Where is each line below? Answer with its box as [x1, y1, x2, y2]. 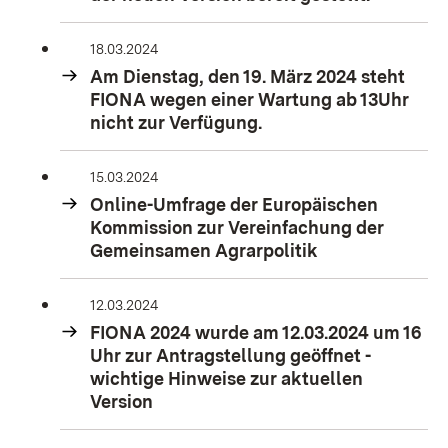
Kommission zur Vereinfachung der [90, 217, 384, 238]
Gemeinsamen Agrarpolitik [90, 240, 318, 261]
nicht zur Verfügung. [90, 112, 262, 133]
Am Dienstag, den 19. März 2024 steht [90, 66, 405, 87]
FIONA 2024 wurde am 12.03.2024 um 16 [90, 322, 422, 343]
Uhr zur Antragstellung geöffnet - [90, 345, 371, 366]
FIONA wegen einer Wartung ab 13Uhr [90, 89, 409, 110]
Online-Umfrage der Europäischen [90, 194, 378, 215]
